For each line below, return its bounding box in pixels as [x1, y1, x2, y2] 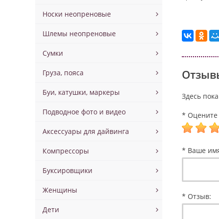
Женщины [43, 185, 77, 195]
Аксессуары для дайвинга [43, 127, 129, 136]
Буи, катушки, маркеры [43, 88, 120, 97]
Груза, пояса [43, 68, 84, 77]
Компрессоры [43, 146, 89, 155]
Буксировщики [43, 166, 92, 175]
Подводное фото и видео [43, 107, 126, 116]
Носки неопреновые [43, 9, 111, 19]
